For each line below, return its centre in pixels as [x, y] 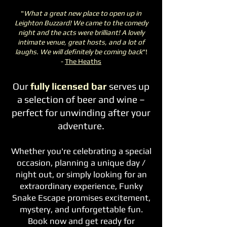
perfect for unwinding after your [81, 112]
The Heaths [83, 61]
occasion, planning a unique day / [81, 163]
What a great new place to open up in [83, 13]
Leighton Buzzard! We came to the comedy [81, 23]
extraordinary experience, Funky [81, 186]
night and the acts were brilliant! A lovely [81, 32]
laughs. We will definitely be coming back [79, 52]
